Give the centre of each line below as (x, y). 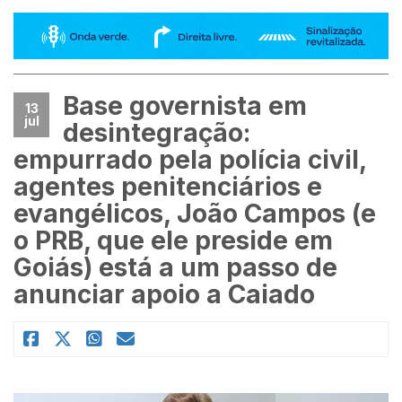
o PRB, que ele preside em (173, 240)
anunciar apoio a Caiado (164, 294)
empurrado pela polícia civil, (190, 159)
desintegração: (157, 132)
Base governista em (185, 105)
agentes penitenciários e (168, 186)
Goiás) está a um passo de (175, 267)
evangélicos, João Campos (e (195, 213)
